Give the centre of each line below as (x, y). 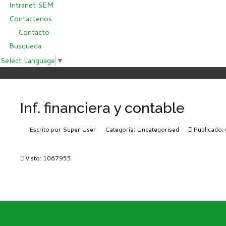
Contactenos (31, 18)
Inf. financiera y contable (102, 108)
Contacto (34, 32)
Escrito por (46, 129)
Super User (79, 129)
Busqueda (25, 46)
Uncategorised (158, 129)
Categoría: (121, 129)
